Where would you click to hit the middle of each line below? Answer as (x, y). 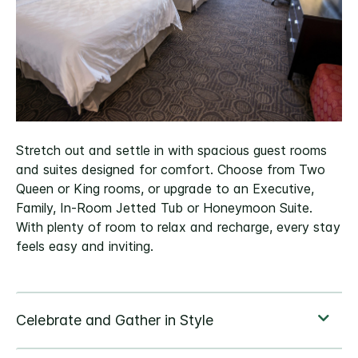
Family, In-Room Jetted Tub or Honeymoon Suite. (164, 208)
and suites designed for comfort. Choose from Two (171, 170)
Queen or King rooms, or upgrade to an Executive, (165, 189)
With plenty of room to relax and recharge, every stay (178, 227)
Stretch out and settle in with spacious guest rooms (171, 151)
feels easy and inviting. (85, 247)
